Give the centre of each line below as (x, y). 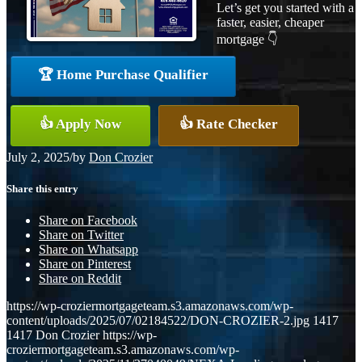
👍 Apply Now (80, 124)
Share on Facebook (88, 221)
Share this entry (42, 188)
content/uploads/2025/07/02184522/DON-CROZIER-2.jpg (158, 321)
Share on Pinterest (85, 264)
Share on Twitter (81, 235)
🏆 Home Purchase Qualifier (123, 74)
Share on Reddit (80, 279)
